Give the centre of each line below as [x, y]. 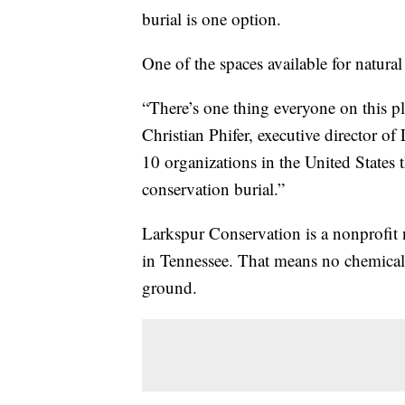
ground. [170, 287]
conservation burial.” [213, 189]
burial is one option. [212, 19]
